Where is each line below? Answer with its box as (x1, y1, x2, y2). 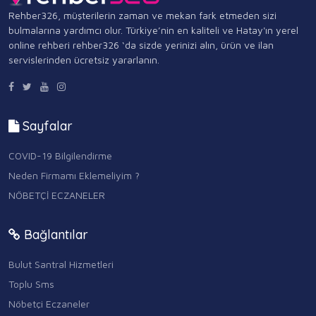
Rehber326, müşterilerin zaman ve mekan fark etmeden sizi (8, 9, 276, 21)
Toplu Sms (8, 278, 54, 291)
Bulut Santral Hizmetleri (8, 258, 114, 271)
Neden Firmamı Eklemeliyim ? (8, 169, 140, 182)
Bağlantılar (20, 226, 88, 243)
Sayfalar (19, 118, 73, 134)
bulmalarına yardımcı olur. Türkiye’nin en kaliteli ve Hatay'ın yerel (8, 24, 298, 36)
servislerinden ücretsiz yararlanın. (8, 54, 159, 66)
